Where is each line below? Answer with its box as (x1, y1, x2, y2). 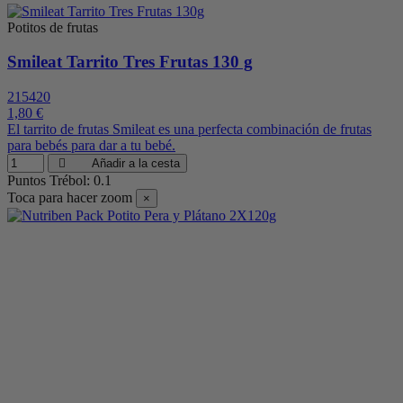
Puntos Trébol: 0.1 (7, 173, 112, 189)
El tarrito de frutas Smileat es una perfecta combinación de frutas (7, 121, 372, 138)
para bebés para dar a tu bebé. (7, 138, 175, 154)
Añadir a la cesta (88, 157, 181, 171)
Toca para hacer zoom (7, 190, 132, 206)
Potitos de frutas (7, 19, 98, 35)
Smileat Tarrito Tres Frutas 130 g (7, 52, 253, 72)
